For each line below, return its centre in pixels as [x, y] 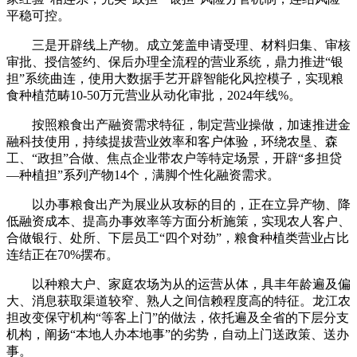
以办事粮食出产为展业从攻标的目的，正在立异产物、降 [178, 204]
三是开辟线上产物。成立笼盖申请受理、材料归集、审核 [178, 45]
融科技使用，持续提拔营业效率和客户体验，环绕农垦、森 [172, 141]
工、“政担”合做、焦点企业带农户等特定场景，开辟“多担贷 [174, 158]
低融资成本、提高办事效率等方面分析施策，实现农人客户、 [178, 221]
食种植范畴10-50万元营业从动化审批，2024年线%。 [154, 95]
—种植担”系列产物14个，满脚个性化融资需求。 [143, 175]
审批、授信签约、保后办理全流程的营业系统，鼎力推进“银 [175, 62]
